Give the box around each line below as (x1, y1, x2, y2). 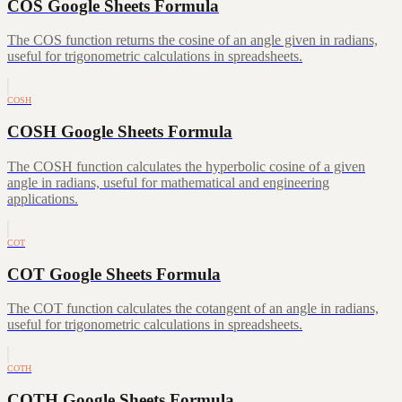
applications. (7, 190, 78, 206)
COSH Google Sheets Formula (7, 122, 232, 142)
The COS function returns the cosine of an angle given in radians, (7, 32, 378, 48)
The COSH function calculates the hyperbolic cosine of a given (7, 158, 365, 174)
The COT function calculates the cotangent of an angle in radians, (7, 301, 379, 317)
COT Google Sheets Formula (7, 264, 221, 284)
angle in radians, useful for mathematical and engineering (7, 174, 329, 190)
